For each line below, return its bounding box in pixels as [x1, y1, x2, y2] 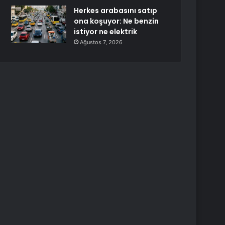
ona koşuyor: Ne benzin [74, 16, 159, 26]
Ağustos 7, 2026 [80, 39, 123, 46]
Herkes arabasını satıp [74, 6, 158, 16]
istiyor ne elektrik [74, 27, 138, 37]
